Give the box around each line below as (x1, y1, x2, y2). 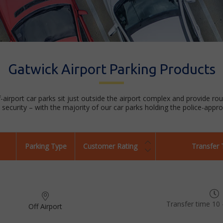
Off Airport (28, 202, 62, 211)
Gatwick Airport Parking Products (7, 61, 216, 77)
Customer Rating (83, 141, 137, 151)
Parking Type (24, 141, 67, 151)
